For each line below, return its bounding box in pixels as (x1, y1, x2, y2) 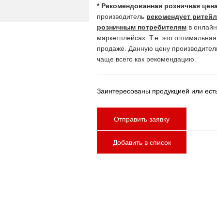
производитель (97, 13, 146, 20)
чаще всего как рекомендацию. (97, 55, 196, 63)
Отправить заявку (114, 115, 170, 123)
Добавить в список (112, 138, 171, 146)
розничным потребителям (97, 23, 186, 31)
